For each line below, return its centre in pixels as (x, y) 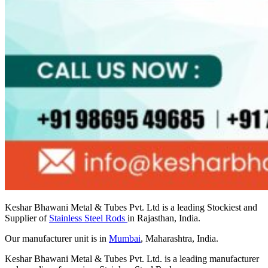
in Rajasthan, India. (164, 218)
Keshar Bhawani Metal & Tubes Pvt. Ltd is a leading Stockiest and (131, 208)
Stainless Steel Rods (88, 218)
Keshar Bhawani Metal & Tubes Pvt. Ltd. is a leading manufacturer (132, 259)
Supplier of (27, 218)
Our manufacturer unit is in (57, 239)
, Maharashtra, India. (179, 239)
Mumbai (125, 239)
